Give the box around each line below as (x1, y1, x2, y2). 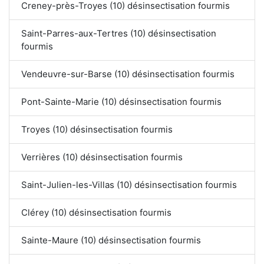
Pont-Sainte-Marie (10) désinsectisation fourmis (21, 96, 222, 108)
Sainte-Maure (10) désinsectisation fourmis (21, 235, 201, 246)
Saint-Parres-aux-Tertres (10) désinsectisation (21, 28, 217, 39)
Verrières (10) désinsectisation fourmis (21, 151, 183, 163)
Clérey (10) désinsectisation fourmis (21, 207, 171, 219)
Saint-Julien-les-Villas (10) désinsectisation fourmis (21, 179, 237, 191)
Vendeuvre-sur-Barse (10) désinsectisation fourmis (21, 68, 235, 80)
